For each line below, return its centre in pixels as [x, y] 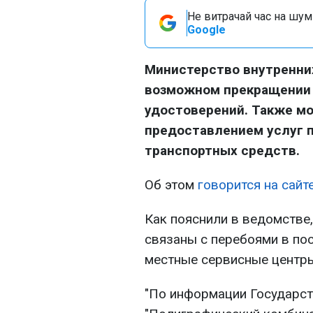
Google [206, 30]
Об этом [171, 185]
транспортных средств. [222, 151]
